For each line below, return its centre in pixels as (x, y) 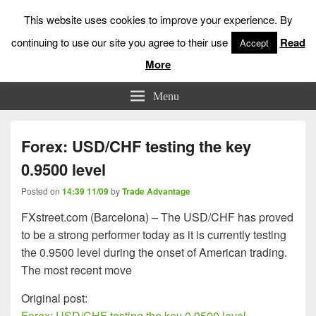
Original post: (56, 298)
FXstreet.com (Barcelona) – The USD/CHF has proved (157, 217)
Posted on (42, 191)
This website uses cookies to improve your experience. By (158, 19)
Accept (254, 42)
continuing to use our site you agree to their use (119, 42)
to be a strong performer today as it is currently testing (154, 235)
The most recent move (77, 270)
